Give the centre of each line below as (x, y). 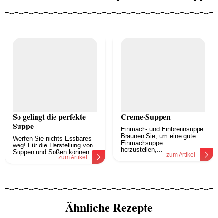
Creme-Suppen (146, 117)
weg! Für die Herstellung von (53, 145)
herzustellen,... (142, 150)
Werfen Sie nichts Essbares (52, 139)
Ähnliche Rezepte (109, 207)
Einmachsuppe (142, 143)
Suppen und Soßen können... (54, 152)
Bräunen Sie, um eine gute (158, 136)
